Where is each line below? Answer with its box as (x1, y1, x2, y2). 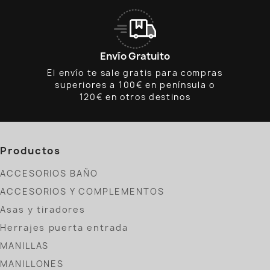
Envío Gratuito (99, 49, 170, 63)
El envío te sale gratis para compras (47, 67, 223, 79)
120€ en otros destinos (79, 92, 191, 103)
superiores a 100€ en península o (55, 80, 215, 91)
